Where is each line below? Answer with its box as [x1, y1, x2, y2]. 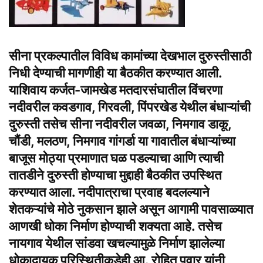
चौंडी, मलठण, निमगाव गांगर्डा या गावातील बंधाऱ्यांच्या [9, 133, 235, 149]
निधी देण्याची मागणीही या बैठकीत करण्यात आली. [9, 65, 222, 81]
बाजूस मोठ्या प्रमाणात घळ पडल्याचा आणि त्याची [9, 150, 224, 166]
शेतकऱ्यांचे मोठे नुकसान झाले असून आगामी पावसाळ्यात [9, 201, 253, 217]
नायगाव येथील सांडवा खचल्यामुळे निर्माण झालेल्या [9, 235, 224, 251]
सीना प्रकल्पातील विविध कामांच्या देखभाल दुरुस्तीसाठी [9, 48, 251, 64]
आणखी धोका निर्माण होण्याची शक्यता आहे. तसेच [9, 218, 222, 234]
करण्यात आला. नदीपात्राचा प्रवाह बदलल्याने [9, 184, 210, 200]
